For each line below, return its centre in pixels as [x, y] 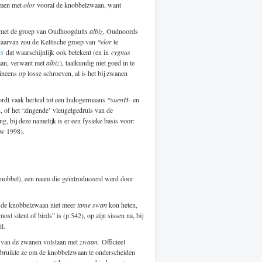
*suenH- [119, 99]
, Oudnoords [120, 31]
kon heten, [122, 204]
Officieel [112, 241]
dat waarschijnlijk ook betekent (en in [57, 52]
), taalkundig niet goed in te [97, 62]
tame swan [92, 204]
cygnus [121, 52]
